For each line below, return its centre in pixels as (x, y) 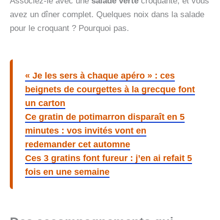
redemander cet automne (78, 145)
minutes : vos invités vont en (86, 131)
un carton (45, 103)
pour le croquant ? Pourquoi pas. (69, 28)
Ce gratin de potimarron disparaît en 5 (105, 117)
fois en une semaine (67, 172)
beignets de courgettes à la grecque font (110, 90)
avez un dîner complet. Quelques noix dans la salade (107, 14)
